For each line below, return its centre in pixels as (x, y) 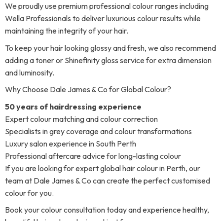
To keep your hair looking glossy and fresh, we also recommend (110, 48)
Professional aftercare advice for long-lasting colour (93, 156)
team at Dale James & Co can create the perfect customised (108, 180)
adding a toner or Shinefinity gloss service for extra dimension (108, 60)
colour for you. (29, 193)
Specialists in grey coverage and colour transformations (98, 131)
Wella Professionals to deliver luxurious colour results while (103, 18)
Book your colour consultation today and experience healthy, (107, 210)
